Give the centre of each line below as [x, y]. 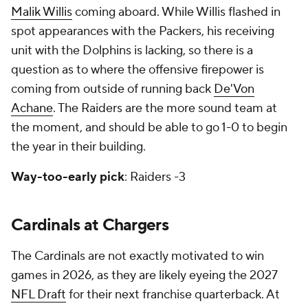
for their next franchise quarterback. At [173, 295]
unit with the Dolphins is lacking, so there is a [132, 51]
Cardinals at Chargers [90, 225]
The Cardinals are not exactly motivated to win [137, 256]
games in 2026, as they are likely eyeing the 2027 [144, 275]
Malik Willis [42, 12]
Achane [32, 108]
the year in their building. [80, 147]
